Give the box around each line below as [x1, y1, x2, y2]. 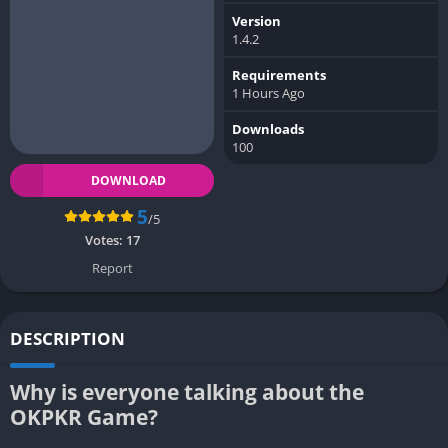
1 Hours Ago [232, 83, 305, 102]
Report [91, 258, 133, 277]
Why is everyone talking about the [10, 377, 364, 406]
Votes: [84, 230, 126, 249]
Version [232, 11, 281, 30]
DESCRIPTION [10, 326, 125, 350]
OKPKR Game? [10, 402, 158, 431]
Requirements [232, 65, 326, 84]
